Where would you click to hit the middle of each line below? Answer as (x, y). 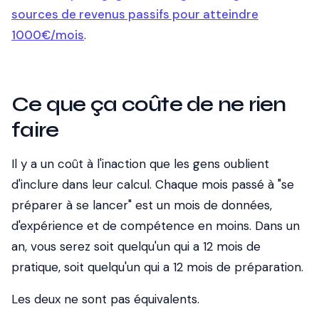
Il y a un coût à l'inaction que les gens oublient (140, 164)
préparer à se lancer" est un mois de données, (142, 205)
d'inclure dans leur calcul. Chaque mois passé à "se (153, 184)
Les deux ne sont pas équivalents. (105, 299)
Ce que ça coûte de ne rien (149, 104)
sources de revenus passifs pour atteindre (135, 14)
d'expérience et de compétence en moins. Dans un (156, 226)
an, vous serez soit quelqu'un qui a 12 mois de (136, 246)
